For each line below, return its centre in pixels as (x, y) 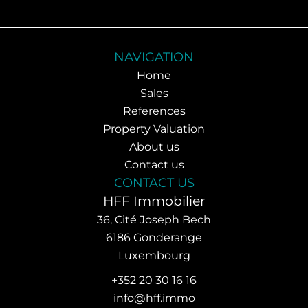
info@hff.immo (154, 298)
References (154, 111)
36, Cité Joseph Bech (154, 220)
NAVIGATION (154, 57)
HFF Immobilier (154, 201)
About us (154, 147)
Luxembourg (154, 255)
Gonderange (166, 238)
